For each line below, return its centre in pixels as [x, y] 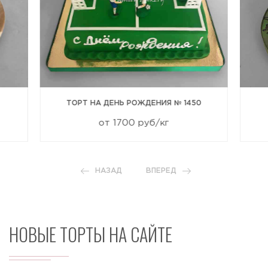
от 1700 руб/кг [134, 123]
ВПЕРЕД [161, 171]
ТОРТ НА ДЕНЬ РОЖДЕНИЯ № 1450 [134, 103]
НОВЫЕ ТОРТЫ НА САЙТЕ [91, 234]
